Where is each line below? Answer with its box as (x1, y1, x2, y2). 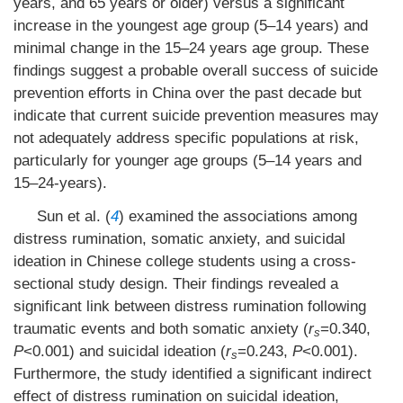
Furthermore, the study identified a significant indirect (13, 365, 372, 382)
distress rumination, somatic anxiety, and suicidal (13, 230, 345, 247)
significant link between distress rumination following (13, 298, 366, 315)
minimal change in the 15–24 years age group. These (13, 40, 369, 57)
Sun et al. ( (36, 208, 111, 225)
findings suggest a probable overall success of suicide (13, 62, 378, 79)
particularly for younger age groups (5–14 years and (13, 152, 362, 169)
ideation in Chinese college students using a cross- (13, 253, 356, 270)
